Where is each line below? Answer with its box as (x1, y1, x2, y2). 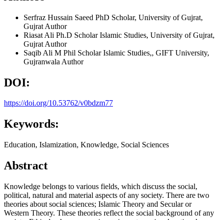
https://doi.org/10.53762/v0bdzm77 (4, 99, 113, 108)
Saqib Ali (24, 48, 55, 57)
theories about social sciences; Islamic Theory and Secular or (4, 200, 192, 209)
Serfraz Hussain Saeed (24, 13, 95, 22)
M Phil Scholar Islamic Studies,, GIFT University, (55, 48, 209, 57)
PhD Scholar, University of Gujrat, (95, 13, 203, 22)
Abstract (4, 159, 48, 172)
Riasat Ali (24, 30, 56, 39)
